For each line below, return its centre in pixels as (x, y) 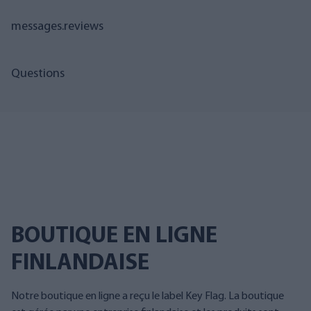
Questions (38, 74)
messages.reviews (57, 27)
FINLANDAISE (80, 263)
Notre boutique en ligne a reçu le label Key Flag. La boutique (148, 296)
